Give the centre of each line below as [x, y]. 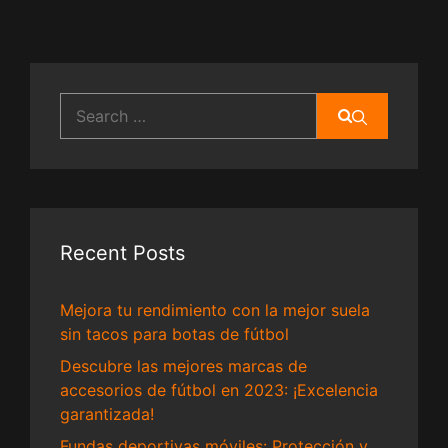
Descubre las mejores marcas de [183, 365]
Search [85, 103]
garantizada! [107, 413]
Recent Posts [122, 252]
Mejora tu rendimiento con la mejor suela [215, 309]
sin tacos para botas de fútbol [174, 333]
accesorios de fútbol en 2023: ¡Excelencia [219, 389]
